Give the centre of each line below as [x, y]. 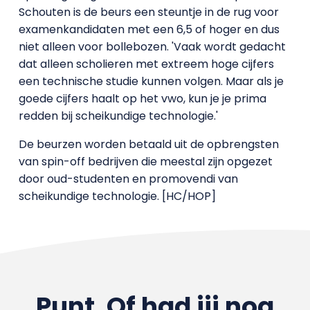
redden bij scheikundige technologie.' [118, 116]
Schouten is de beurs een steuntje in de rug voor [148, 12]
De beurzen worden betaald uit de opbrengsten [148, 144]
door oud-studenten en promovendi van [128, 179]
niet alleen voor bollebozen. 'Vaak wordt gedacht [152, 47]
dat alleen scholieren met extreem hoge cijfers [146, 64]
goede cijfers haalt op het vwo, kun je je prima [142, 99]
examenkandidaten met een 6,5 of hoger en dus [149, 29]
